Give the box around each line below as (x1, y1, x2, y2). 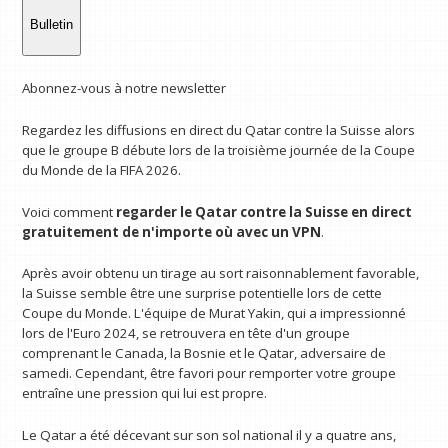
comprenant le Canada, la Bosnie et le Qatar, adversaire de (22, 344, 387, 363)
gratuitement (22, 222, 120, 241)
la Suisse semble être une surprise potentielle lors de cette (22, 284, 383, 303)
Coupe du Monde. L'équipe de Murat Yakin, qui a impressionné (22, 304, 407, 323)
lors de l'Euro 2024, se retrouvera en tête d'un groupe (22, 324, 351, 343)
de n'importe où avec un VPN (122, 222, 322, 241)
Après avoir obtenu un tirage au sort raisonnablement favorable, (22, 264, 420, 283)
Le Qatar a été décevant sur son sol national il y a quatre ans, (22, 425, 397, 444)
